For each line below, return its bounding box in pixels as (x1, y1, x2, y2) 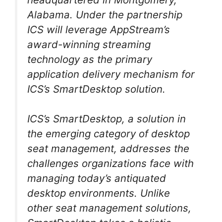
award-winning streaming (27, 38, 151, 51)
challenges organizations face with (27, 157, 194, 170)
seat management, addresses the (27, 142, 189, 155)
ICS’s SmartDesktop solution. (27, 82, 166, 95)
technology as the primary (27, 53, 152, 65)
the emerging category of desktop (27, 127, 190, 140)
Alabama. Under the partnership (27, 8, 182, 21)
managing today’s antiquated (27, 172, 166, 185)
